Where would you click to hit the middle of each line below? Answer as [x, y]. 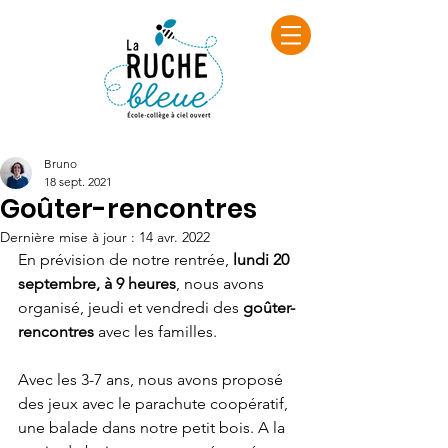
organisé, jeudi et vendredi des [130, 307]
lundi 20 [263, 259]
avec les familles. [155, 331]
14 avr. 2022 [174, 237]
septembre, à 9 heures [97, 283]
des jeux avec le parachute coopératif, [155, 403]
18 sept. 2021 [78, 181]
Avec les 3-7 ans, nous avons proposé [152, 379]
